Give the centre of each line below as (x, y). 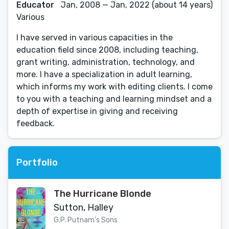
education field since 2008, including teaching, (107, 50)
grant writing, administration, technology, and (106, 62)
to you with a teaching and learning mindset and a (114, 99)
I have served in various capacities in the (95, 38)
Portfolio (37, 162)
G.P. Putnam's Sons (86, 220)
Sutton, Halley (84, 208)
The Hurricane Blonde (102, 194)
